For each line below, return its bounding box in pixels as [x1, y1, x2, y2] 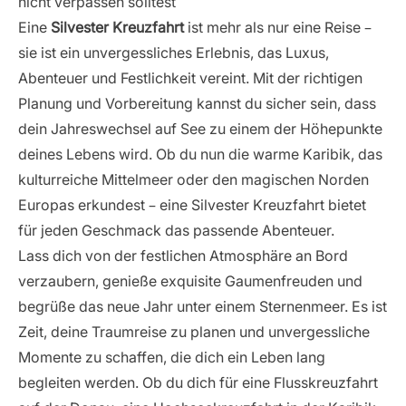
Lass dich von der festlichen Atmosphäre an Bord [18, 246, 348, 265]
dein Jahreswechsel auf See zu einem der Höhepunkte [18, 120, 382, 138]
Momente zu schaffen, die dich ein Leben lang [18, 348, 325, 366]
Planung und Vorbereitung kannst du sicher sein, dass [18, 94, 376, 112]
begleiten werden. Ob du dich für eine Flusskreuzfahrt [18, 373, 378, 391]
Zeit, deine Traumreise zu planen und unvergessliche [18, 323, 370, 341]
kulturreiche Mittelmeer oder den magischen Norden [18, 170, 369, 188]
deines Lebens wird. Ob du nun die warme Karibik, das [18, 145, 382, 163]
